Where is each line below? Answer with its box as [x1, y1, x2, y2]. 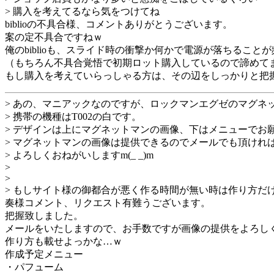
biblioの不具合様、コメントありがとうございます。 [5, 18, 232, 29]
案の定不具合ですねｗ [5, 31, 103, 42]
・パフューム [5, 261, 64, 272]
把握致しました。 [5, 210, 83, 221]
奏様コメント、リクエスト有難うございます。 [5, 197, 210, 208]
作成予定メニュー [5, 248, 83, 259]
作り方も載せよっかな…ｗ [5, 235, 122, 246]
